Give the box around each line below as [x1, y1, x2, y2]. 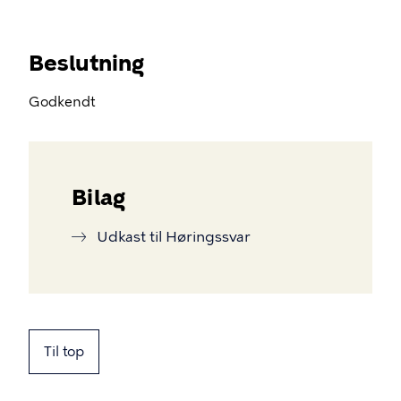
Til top [44, 344, 84, 360]
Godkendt [29, 94, 95, 110]
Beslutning [29, 50, 144, 76]
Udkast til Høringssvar [97, 228, 251, 245]
